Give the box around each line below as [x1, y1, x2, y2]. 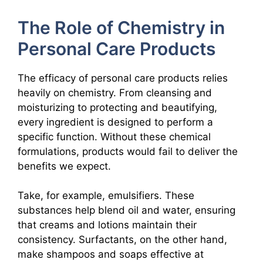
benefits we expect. [18, 160, 111, 172]
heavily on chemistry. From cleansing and [18, 86, 212, 99]
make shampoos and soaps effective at [18, 248, 204, 260]
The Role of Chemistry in [18, 16, 225, 38]
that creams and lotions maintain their [18, 219, 197, 231]
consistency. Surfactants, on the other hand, [18, 234, 227, 245]
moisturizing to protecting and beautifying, [18, 101, 217, 113]
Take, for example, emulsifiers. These [18, 190, 194, 201]
